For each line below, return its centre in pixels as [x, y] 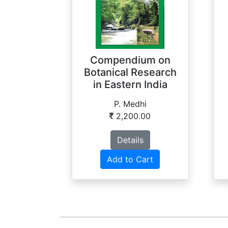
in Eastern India [130, 85]
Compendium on [130, 60]
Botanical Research [130, 73]
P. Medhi [130, 104]
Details [130, 140]
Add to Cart [130, 160]
